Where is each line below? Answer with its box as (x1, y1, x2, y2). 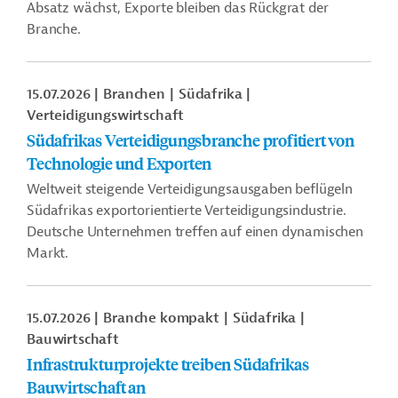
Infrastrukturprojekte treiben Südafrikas (27, 353, 309, 375)
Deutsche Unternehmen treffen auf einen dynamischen (27, 223, 363, 241)
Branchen (103, 85, 165, 103)
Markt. (27, 244, 69, 262)
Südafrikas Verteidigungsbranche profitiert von (27, 129, 354, 151)
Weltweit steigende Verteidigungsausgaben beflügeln (27, 180, 353, 198)
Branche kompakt (103, 309, 219, 327)
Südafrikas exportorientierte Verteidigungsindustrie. (27, 202, 346, 219)
